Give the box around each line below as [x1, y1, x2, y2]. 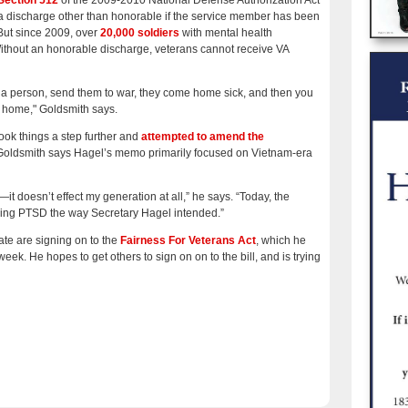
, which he [256, 234, 306, 247]
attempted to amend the [141, 130, 264, 143]
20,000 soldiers [100, 26, 179, 39]
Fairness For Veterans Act [120, 234, 256, 247]
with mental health [179, 26, 272, 39]
